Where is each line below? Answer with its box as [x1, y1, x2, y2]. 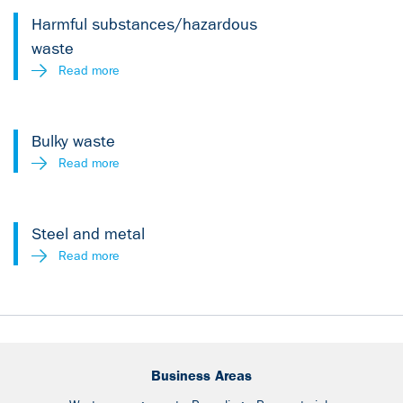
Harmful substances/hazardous [31, 15, 257, 34]
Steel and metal [31, 225, 145, 244]
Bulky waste [31, 132, 115, 151]
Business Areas [151, 367, 252, 384]
